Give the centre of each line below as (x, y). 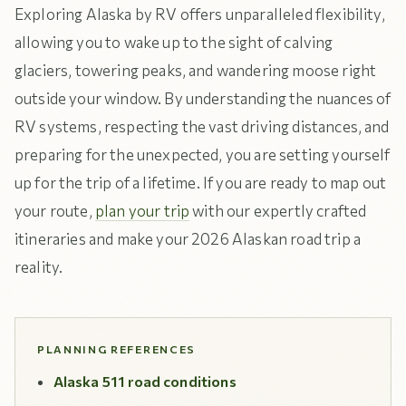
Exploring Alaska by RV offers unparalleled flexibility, (200, 14)
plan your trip (142, 211)
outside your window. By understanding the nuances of (203, 98)
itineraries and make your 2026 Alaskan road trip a (188, 239)
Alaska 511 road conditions (145, 381)
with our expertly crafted (278, 211)
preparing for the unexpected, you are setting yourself (203, 155)
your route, (55, 211)
